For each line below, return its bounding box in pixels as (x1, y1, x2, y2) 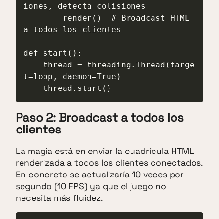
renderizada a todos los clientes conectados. (16, 157, 202, 168)
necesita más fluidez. (16, 192, 103, 203)
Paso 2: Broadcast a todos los (16, 109, 184, 125)
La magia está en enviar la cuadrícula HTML (16, 145, 194, 156)
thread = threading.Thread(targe (23, 60, 43, 69)
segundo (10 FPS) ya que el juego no (16, 180, 166, 192)
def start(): (23, 48, 82, 58)
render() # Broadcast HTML (23, 13, 63, 22)
